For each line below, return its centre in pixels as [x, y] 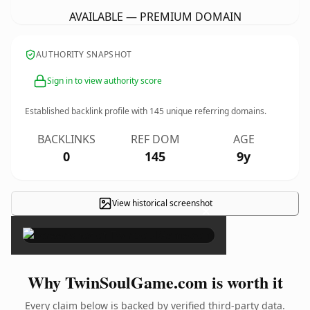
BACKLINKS [66, 139]
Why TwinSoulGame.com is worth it [155, 282]
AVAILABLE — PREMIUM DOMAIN [155, 17]
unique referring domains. [215, 111]
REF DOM [155, 139]
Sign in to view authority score [104, 81]
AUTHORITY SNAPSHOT [84, 54]
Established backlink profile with [87, 111]
